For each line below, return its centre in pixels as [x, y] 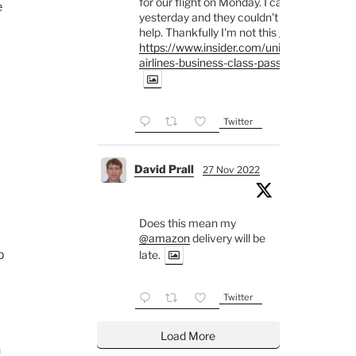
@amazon [164, 238]
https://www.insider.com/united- [220, 48]
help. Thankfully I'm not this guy [218, 33]
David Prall [164, 169]
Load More [188, 335]
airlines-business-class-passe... [217, 63]
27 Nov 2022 [231, 170]
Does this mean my [187, 223]
